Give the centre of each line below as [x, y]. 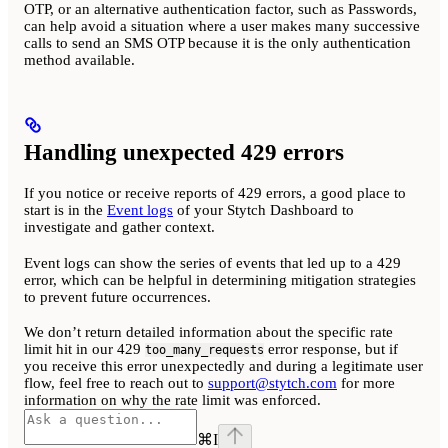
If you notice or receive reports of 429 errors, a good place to [215, 192]
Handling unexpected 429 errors [184, 153]
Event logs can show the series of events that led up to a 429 [212, 262]
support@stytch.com [272, 383]
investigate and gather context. [119, 226]
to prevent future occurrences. [117, 296]
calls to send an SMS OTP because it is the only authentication [217, 43]
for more [366, 383]
